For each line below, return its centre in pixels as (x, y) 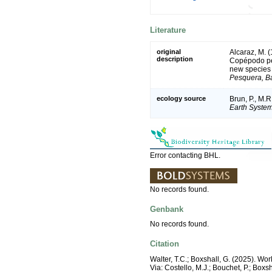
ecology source (181, 98)
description (175, 59)
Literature (168, 30)
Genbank (167, 209)
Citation (165, 244)
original (169, 51)
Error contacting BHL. (185, 155)
